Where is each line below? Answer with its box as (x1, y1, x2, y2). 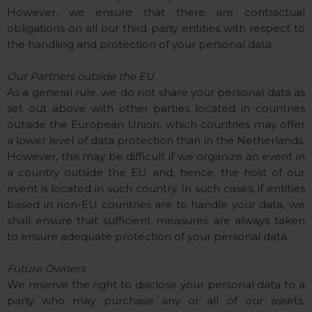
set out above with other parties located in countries (7, 102, 305, 115)
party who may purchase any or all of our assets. (7, 294, 305, 307)
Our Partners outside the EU (7, 70, 154, 83)
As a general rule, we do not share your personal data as (7, 86, 305, 99)
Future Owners (7, 262, 85, 275)
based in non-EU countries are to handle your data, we (7, 198, 305, 211)
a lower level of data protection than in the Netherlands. (7, 134, 305, 147)
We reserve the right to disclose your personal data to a (7, 278, 305, 291)
